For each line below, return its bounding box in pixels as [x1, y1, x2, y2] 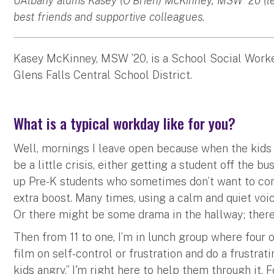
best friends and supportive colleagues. [13, 10, 206, 23]
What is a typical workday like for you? [13, 111, 236, 134]
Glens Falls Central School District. [13, 68, 193, 81]
